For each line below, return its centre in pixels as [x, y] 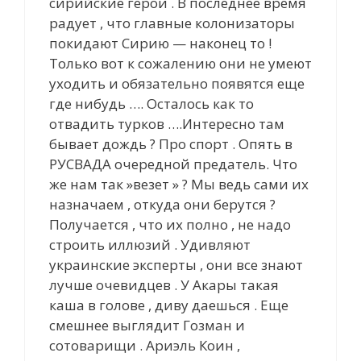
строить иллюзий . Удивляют [150, 244]
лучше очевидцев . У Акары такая [164, 284]
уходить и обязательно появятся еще [177, 83]
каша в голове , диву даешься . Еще [169, 305]
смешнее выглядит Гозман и [147, 325]
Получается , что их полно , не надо [170, 224]
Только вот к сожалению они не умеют [180, 63]
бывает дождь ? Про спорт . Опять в [171, 143]
